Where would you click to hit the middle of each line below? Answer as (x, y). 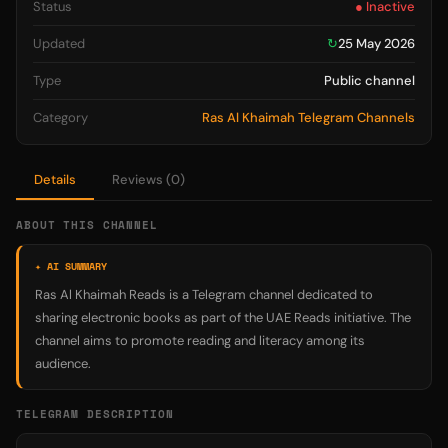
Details (55, 179)
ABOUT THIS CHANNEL (87, 225)
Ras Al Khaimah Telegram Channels (308, 117)
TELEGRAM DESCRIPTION (95, 414)
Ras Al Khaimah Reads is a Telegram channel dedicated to (204, 294)
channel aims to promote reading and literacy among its (200, 340)
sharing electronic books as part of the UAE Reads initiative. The (223, 317)
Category (60, 117)
